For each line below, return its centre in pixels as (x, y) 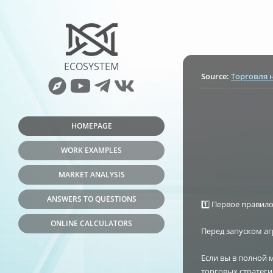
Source (214, 76)
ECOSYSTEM (91, 66)
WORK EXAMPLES (91, 150)
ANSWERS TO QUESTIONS (91, 199)
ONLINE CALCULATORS (91, 223)
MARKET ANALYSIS (91, 175)
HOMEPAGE (91, 126)
